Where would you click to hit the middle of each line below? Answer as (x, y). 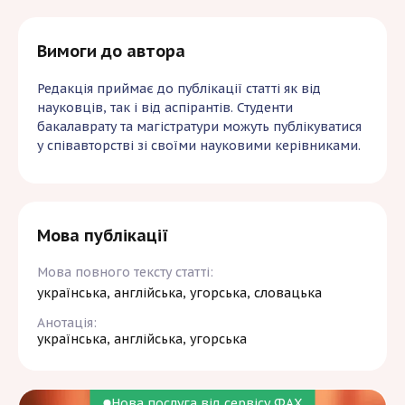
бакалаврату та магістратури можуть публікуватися (199, 127)
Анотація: (67, 323)
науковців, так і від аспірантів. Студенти (165, 108)
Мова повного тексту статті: (125, 273)
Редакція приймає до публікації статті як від (179, 89)
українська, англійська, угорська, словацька (179, 293)
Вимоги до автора (111, 52)
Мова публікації (103, 236)
